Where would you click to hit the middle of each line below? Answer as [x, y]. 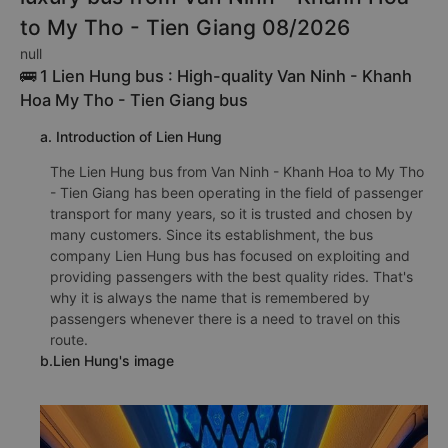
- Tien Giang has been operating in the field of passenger [236, 192]
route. [69, 339]
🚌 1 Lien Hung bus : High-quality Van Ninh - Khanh [216, 76]
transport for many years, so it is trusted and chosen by [231, 213]
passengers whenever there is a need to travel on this [225, 318]
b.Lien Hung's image [107, 360]
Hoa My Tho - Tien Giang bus [134, 100]
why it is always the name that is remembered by [210, 297]
